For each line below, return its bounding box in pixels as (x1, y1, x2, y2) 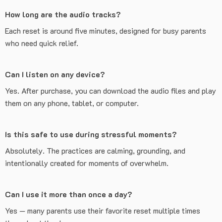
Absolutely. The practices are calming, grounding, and (5, 145, 185, 156)
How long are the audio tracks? (5, 9, 121, 19)
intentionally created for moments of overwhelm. (5, 158, 168, 168)
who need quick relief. (5, 38, 78, 48)
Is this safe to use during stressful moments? (5, 129, 177, 139)
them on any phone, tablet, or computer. (5, 98, 139, 108)
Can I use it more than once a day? (5, 189, 132, 199)
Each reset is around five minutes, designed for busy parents (5, 25, 206, 36)
